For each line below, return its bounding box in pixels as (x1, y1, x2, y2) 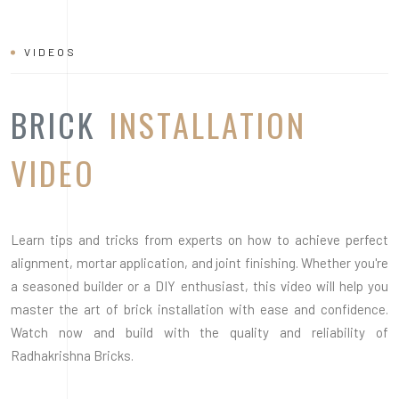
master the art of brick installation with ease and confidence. (11, 300, 388, 317)
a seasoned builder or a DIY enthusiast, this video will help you (11, 277, 388, 294)
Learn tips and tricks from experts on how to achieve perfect (11, 231, 388, 248)
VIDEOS (24, 45, 77, 58)
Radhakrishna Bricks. (11, 346, 134, 363)
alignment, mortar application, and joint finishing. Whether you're (11, 254, 388, 271)
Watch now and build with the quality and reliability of (11, 323, 388, 340)
